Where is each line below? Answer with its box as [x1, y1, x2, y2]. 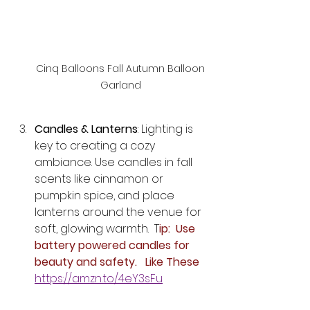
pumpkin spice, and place [35, 187, 177, 203]
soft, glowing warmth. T [35, 220, 159, 237]
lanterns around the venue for [35, 203, 204, 220]
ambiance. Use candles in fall [35, 154, 195, 170]
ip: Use [159, 220, 198, 237]
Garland [100, 77, 144, 92]
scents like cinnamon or [35, 170, 166, 187]
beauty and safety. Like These [35, 253, 202, 270]
